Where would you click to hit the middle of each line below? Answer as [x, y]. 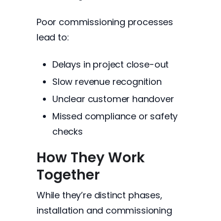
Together [68, 175]
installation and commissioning [104, 210]
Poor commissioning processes [105, 22]
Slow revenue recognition [107, 82]
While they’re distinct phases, [99, 195]
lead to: [53, 37]
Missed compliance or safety [115, 116]
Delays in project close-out [111, 64]
